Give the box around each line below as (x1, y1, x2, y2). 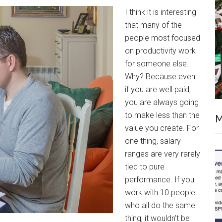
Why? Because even (125, 72, 195, 81)
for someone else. (125, 59, 189, 68)
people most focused (125, 33, 200, 43)
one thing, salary (125, 136, 181, 146)
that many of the (125, 20, 182, 30)
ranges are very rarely (125, 149, 200, 159)
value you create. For (125, 123, 199, 133)
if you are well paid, (125, 85, 191, 94)
